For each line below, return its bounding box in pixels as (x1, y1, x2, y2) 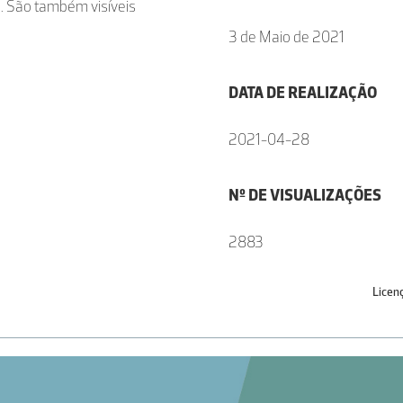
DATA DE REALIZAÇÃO (228, 83, 377, 103)
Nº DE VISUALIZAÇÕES (228, 185, 381, 205)
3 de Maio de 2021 (228, 27, 345, 47)
